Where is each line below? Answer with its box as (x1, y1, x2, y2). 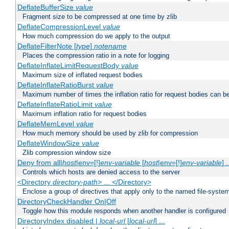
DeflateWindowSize (17, 139, 82, 148)
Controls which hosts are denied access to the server (22, 168, 180, 176)
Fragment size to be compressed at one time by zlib (22, 13, 177, 21)
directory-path (52, 178, 98, 187)
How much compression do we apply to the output (22, 32, 170, 40)
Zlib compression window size (22, 149, 111, 157)
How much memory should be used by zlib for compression (22, 129, 198, 138)
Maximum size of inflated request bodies (22, 71, 143, 79)
